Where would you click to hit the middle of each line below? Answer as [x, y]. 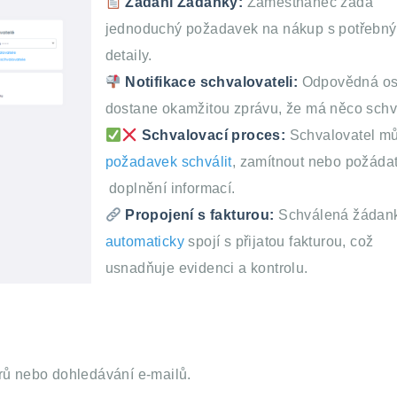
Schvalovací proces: [214, 136]
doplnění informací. [170, 189]
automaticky [145, 242]
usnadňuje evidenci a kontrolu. [206, 269]
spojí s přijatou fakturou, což [279, 242]
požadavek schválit [168, 162]
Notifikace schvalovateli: [210, 82]
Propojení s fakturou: [198, 215]
